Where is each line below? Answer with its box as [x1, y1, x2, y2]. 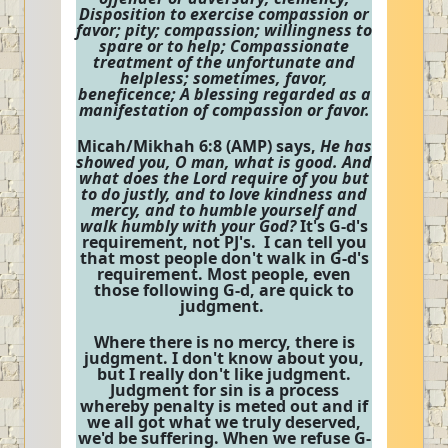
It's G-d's [296, 215, 368, 237]
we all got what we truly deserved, [87, 411, 361, 433]
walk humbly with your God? [80, 215, 296, 237]
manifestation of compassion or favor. [78, 99, 370, 121]
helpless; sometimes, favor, [120, 67, 328, 89]
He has [319, 135, 372, 157]
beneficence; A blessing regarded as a [77, 83, 371, 105]
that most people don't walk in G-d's [79, 247, 369, 269]
